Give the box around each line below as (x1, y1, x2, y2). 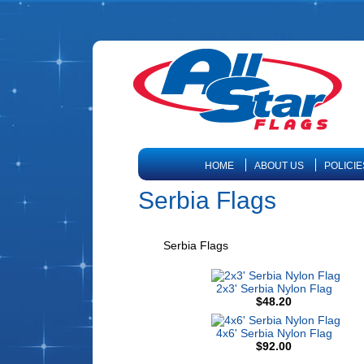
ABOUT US (253, 160, 304, 171)
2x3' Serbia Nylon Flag (215, 282, 332, 295)
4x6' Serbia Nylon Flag (215, 327, 332, 340)
